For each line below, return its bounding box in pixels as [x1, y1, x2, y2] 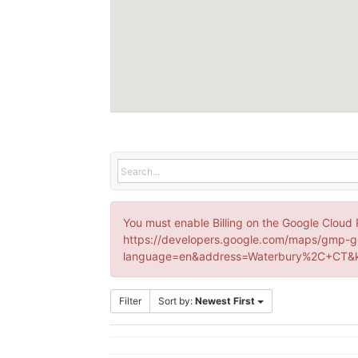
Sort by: [158, 295, 195, 308]
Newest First [195, 295, 255, 308]
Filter [119, 295, 141, 308]
